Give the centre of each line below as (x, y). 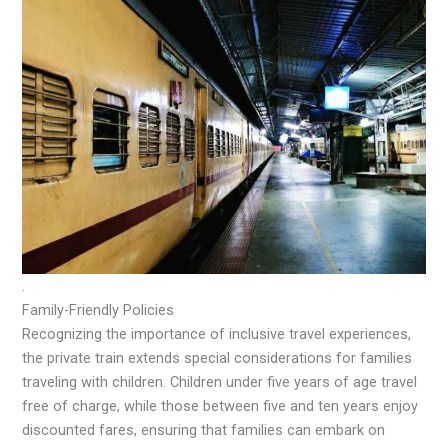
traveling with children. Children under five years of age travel (220, 381)
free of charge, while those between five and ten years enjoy (220, 405)
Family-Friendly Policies (98, 309)
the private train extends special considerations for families (217, 357)
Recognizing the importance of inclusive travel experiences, (217, 333)
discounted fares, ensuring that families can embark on (204, 429)
